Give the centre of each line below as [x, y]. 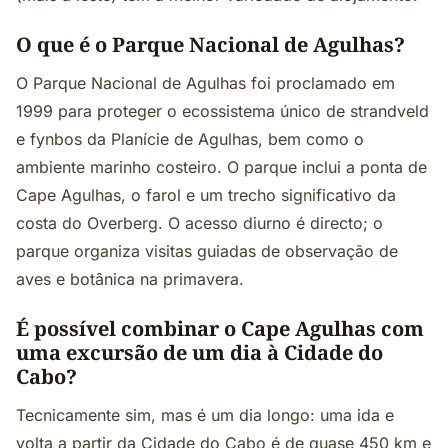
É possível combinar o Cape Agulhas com [220, 328]
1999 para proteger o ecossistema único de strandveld [222, 111]
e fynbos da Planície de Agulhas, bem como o [190, 139]
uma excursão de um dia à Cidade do [199, 352]
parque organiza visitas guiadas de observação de [207, 251]
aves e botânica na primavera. [130, 279]
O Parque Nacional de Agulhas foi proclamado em [205, 83]
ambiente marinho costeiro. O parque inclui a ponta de [221, 167]
